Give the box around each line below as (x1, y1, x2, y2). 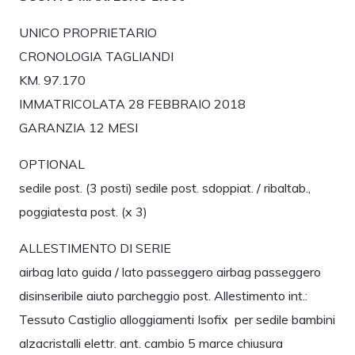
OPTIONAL (18, 156, 85, 172)
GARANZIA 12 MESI (18, 120, 138, 136)
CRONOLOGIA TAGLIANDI (18, 48, 174, 64)
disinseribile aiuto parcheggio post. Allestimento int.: (18, 288, 307, 303)
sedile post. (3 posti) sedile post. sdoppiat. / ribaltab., (18, 180, 311, 196)
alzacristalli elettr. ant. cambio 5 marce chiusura (18, 335, 283, 351)
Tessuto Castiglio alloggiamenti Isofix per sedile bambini (18, 311, 335, 327)
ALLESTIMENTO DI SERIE (18, 240, 171, 256)
